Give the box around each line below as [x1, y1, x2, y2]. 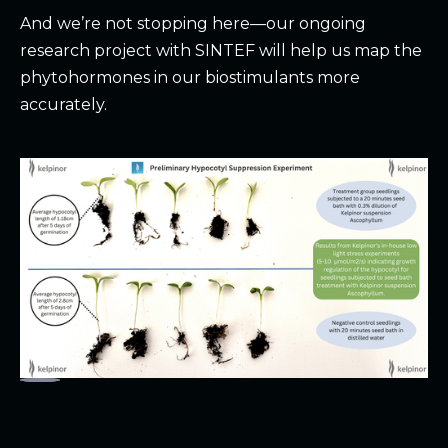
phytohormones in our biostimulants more [20, 68, 360, 88]
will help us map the [255, 41, 422, 61]
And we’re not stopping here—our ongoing [20, 14, 366, 34]
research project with [20, 41, 195, 61]
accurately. [20, 95, 107, 115]
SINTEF [195, 41, 255, 61]
